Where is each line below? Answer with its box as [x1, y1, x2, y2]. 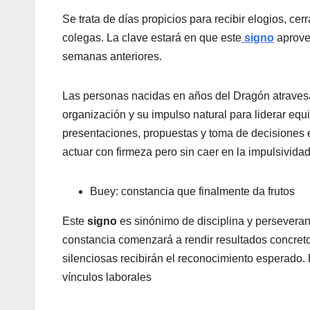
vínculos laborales [62, 271, 152, 284]
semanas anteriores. [62, 51, 162, 63]
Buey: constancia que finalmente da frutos [90, 185, 295, 198]
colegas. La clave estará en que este [62, 32, 241, 44]
